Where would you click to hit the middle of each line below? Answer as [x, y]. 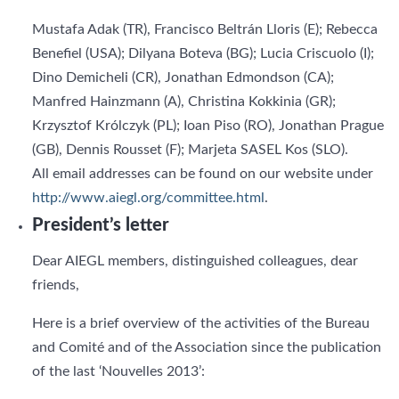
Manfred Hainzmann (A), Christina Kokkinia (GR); [184, 102]
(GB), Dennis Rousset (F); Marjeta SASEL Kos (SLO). [190, 150]
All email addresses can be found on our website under [203, 174]
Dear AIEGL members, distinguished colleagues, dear [195, 261]
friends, [56, 285]
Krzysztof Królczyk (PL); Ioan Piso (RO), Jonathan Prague [208, 126]
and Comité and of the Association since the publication [207, 347]
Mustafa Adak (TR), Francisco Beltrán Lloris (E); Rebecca [205, 29]
